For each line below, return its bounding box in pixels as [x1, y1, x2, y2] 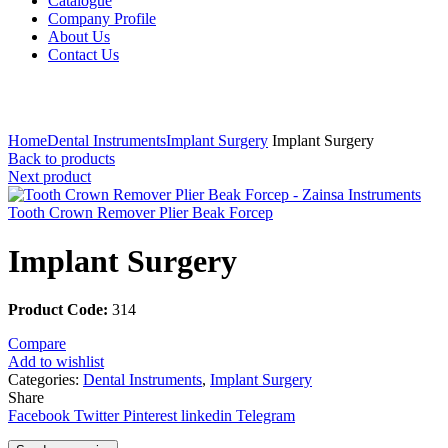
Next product [8, 167, 91, 185]
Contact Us [48, 45, 119, 63]
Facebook [8, 407, 70, 425]
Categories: [8, 371, 83, 389]
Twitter [74, 407, 119, 425]
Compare [8, 335, 66, 353]
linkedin [181, 407, 232, 425]
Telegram [236, 407, 295, 425]
